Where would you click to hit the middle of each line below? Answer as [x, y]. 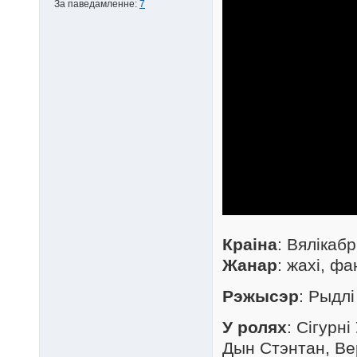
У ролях [255, 328]
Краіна [250, 245]
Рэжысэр [261, 296]
